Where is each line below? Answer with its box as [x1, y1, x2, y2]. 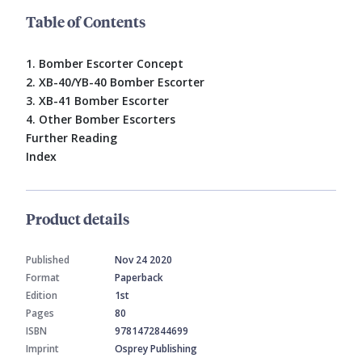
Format [26, 271, 60, 285]
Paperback [115, 271, 163, 285]
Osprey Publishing [115, 342, 197, 356]
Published [26, 253, 69, 267]
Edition [26, 288, 57, 303]
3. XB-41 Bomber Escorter [26, 93, 169, 109]
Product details [26, 208, 129, 229]
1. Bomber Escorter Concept [26, 56, 183, 72]
